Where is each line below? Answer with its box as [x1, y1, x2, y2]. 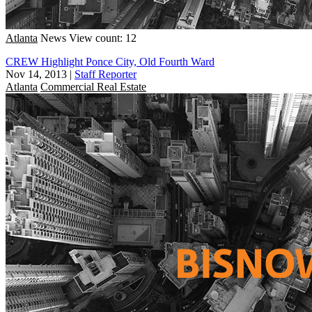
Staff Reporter [75, 68, 136, 80]
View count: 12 [69, 31, 136, 44]
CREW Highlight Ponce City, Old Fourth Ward [6, 55, 214, 68]
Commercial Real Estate [40, 80, 146, 93]
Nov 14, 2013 [6, 68, 67, 80]
